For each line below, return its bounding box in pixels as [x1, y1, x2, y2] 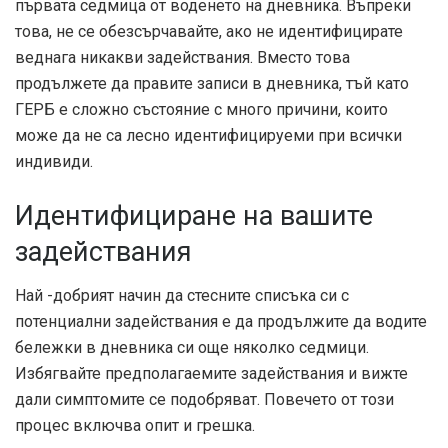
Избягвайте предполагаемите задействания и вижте [15, 364, 408, 384]
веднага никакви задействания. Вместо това [15, 48, 350, 68]
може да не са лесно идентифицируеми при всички [15, 126, 402, 146]
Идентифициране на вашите [15, 199, 373, 232]
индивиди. [15, 152, 93, 172]
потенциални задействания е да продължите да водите [15, 312, 427, 332]
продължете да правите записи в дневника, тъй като [15, 74, 409, 94]
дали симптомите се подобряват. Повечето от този [15, 390, 394, 410]
